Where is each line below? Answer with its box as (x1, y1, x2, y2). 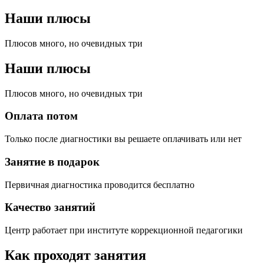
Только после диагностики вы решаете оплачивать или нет (5, 134, 242, 144)
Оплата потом (5, 110, 78, 123)
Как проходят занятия (5, 247, 146, 263)
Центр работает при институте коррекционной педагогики (5, 225, 243, 235)
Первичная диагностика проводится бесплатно (5, 179, 194, 190)
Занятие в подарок (5, 155, 100, 168)
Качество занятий (5, 201, 95, 214)
